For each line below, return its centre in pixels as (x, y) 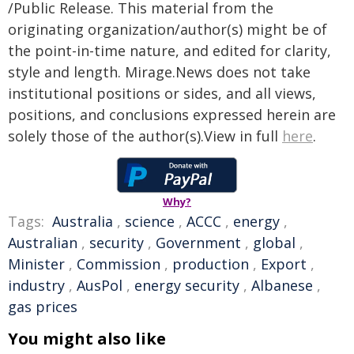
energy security (187, 285)
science (150, 221)
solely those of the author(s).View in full (145, 136)
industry (36, 285)
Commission (119, 264)
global (274, 243)
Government (198, 243)
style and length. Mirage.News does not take (159, 72)
